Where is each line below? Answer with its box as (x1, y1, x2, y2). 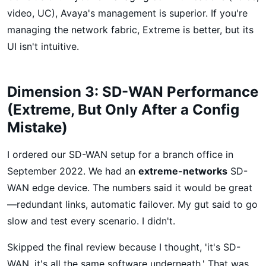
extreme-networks (138, 164, 227, 177)
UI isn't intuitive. (7, 40, 79, 52)
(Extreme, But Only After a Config (7, 100, 239, 118)
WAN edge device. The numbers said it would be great (7, 181, 252, 194)
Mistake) (7, 118, 68, 136)
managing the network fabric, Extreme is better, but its (7, 23, 254, 36)
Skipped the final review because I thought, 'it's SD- (7, 240, 240, 253)
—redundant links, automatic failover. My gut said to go (7, 198, 258, 210)
